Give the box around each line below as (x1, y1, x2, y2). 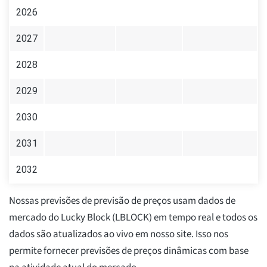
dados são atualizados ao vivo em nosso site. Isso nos (9, 227, 228, 242)
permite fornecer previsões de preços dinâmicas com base (9, 244, 249, 259)
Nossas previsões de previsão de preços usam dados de (9, 194, 235, 209)
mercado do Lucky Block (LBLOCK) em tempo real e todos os (9, 210, 257, 225)
